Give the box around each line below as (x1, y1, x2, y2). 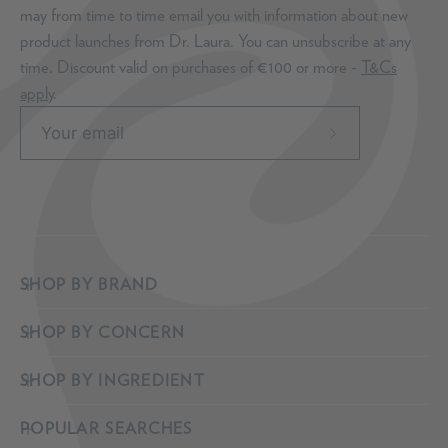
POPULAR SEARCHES (20, 419, 193, 438)
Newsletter (331, 212, 401, 233)
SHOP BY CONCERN (20, 323, 186, 342)
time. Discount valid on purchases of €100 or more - (20, 57, 361, 77)
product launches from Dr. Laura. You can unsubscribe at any (20, 31, 411, 51)
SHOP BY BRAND (20, 275, 159, 294)
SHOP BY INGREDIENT (20, 371, 206, 390)
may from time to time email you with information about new (20, 5, 408, 25)
